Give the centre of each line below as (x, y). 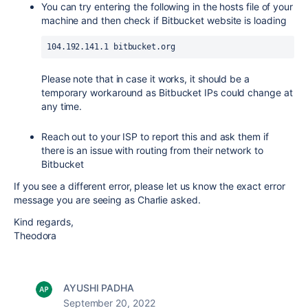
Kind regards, (44, 222)
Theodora (35, 235)
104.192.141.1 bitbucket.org (111, 47)
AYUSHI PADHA (99, 288)
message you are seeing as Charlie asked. (107, 200)
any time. (62, 106)
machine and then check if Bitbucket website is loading (164, 20)
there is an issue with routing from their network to (152, 150)
